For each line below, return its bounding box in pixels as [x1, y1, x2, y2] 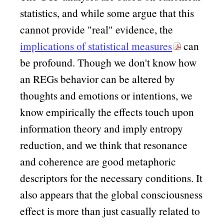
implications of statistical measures [20, 38, 172, 53]
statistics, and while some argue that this [20, 5, 194, 20]
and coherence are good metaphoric [20, 153, 176, 168]
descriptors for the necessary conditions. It [20, 170, 203, 185]
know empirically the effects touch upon [20, 104, 194, 119]
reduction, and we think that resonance [20, 137, 188, 152]
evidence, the [113, 21, 173, 36]
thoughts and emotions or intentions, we [20, 87, 193, 102]
